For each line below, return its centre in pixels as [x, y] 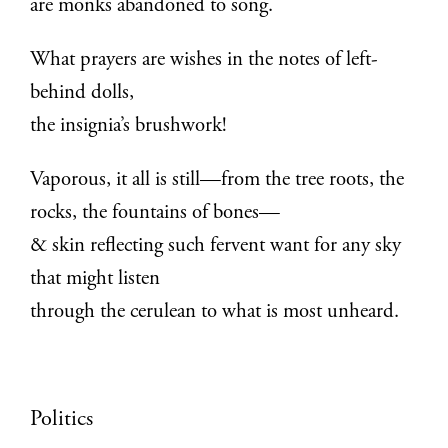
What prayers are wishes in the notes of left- [204, 60]
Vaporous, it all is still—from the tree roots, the [217, 180]
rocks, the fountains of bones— [155, 213]
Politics [62, 420]
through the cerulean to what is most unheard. [215, 312]
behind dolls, [82, 93]
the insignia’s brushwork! [129, 126]
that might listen [95, 279]
